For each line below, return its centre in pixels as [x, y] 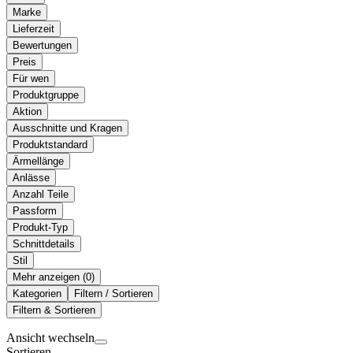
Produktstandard [50, 144]
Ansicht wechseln [50, 337]
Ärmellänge [38, 161]
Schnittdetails [44, 243]
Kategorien [37, 293]
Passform [35, 210]
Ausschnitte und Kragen [67, 128]
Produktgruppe [46, 95]
